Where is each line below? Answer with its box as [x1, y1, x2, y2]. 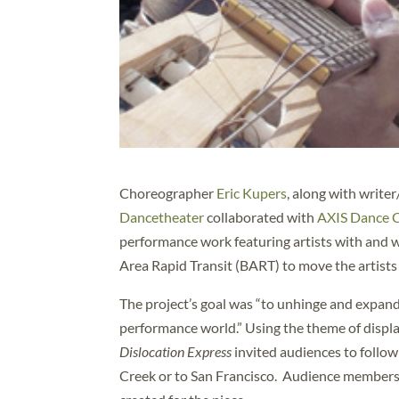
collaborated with [204, 208, 318, 225]
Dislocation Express [119, 342, 235, 360]
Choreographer [119, 183, 217, 201]
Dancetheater [119, 208, 205, 225]
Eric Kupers [216, 183, 288, 201]
